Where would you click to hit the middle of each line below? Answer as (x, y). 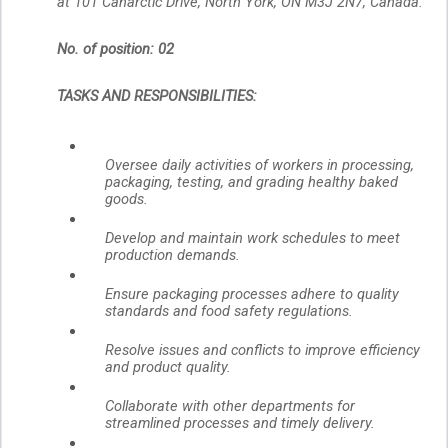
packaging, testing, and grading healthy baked (251, 182)
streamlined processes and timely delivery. (242, 423)
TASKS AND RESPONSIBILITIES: (157, 96)
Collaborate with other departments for (230, 406)
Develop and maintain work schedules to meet (252, 238)
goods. (128, 199)
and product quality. (170, 367)
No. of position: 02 (115, 49)
